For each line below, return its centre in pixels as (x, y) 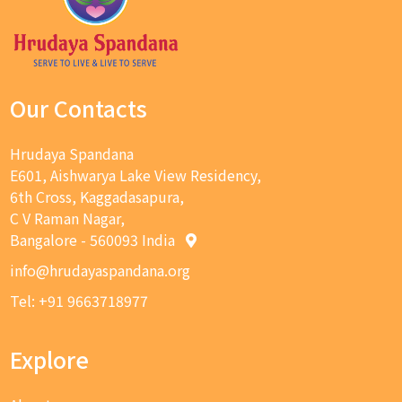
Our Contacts (79, 107)
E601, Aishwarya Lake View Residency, (136, 175)
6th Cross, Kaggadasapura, (97, 196)
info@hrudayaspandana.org (100, 270)
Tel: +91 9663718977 (79, 300)
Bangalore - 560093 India (98, 239)
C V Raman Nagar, (68, 218)
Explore (50, 358)
